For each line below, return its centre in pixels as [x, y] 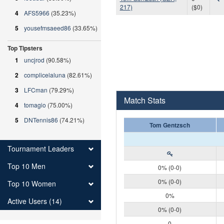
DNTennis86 [41, 120]
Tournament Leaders [41, 148]
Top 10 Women [32, 183]
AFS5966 [37, 13]
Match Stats [144, 100]
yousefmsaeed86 [47, 28]
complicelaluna [45, 75]
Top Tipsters [25, 48]
